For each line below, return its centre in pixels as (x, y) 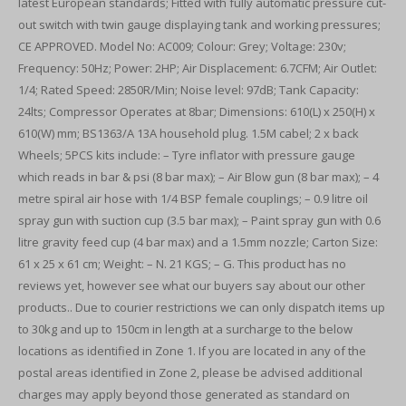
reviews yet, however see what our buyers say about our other (192, 285)
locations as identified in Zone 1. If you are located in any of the (192, 351)
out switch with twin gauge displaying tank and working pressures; (199, 24)
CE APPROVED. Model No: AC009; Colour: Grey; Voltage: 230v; (182, 46)
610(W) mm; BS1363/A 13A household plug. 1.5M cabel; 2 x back (188, 133)
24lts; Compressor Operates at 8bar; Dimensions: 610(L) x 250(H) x (197, 111)
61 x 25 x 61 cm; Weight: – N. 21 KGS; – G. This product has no (182, 264)
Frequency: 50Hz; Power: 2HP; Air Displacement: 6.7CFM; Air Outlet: (198, 68)
